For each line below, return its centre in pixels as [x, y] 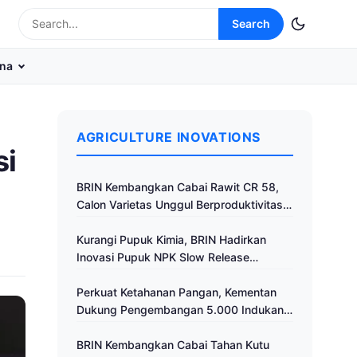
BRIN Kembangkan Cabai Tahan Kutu [173, 345]
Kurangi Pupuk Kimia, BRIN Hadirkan [171, 239]
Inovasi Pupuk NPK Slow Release [163, 257]
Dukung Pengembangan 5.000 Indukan [180, 310]
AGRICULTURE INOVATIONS [169, 137]
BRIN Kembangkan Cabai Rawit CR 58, [178, 187]
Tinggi [93, 222]
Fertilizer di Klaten [123, 275]
